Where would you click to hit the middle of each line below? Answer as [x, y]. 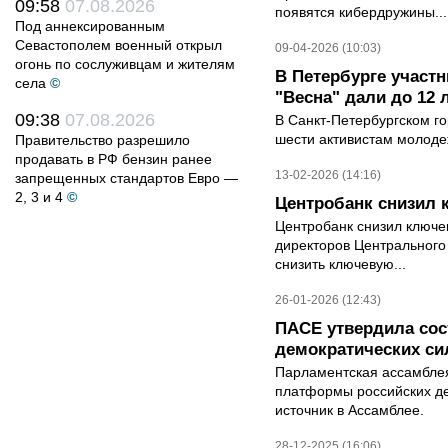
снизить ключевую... [340, 264]
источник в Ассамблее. [349, 410]
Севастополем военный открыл [118, 45]
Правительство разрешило [102, 140]
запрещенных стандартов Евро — [126, 178]
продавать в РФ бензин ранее [113, 159]
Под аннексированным [90, 26]
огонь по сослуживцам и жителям [125, 64]
